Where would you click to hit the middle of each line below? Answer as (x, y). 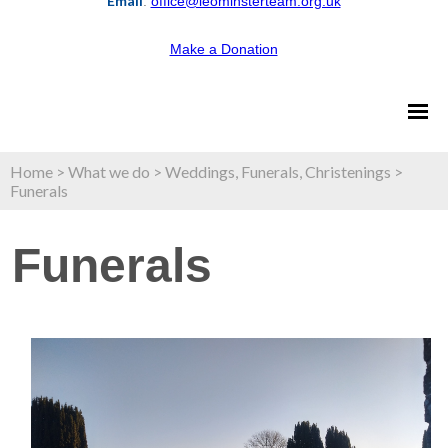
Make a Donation (223, 49)
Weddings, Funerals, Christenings (278, 171)
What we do (109, 171)
